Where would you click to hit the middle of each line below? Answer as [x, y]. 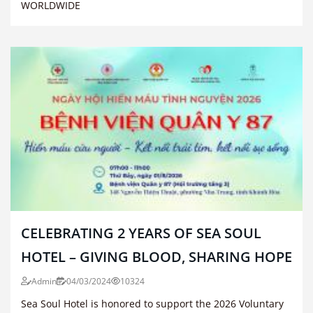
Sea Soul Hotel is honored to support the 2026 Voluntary [152, 303]
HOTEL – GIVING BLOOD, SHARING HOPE [156, 256]
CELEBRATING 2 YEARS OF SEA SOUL [141, 233]
